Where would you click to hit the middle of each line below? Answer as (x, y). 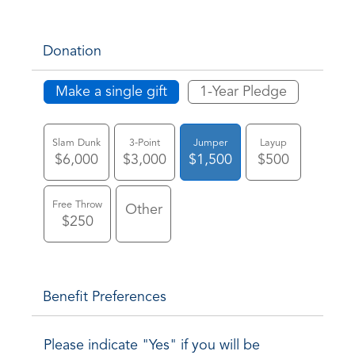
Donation (72, 51)
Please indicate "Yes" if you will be (152, 345)
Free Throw (77, 204)
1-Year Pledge (243, 92)
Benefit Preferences (105, 297)
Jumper (210, 143)
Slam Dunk (76, 143)
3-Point (145, 143)
